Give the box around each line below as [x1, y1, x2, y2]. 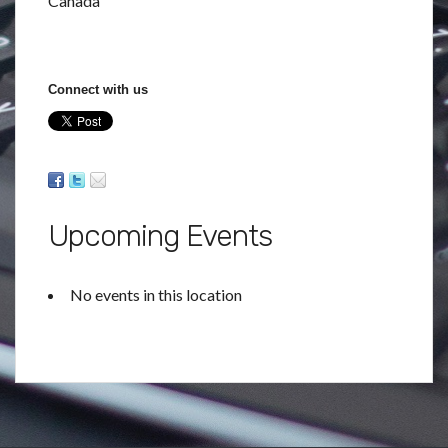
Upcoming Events [48, 218, 272, 254]
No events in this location [70, 285, 242, 304]
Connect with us [48, 82, 148, 97]
